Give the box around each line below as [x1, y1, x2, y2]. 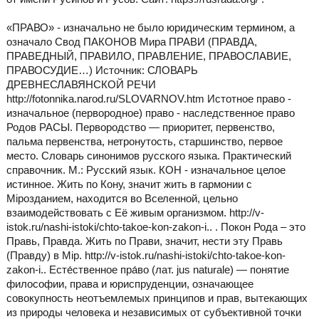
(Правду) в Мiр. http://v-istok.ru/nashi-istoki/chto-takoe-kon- [6, 249, 286, 262]
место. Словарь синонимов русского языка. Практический [6, 150, 291, 162]
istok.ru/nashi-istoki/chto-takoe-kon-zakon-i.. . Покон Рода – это [6, 221, 305, 234]
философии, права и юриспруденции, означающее [6, 278, 253, 291]
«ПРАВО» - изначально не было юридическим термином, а [6, 21, 295, 34]
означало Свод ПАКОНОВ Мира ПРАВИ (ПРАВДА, [6, 36, 257, 48]
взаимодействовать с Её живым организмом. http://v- [6, 206, 264, 219]
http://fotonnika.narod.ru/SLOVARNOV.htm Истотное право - [6, 93, 291, 105]
